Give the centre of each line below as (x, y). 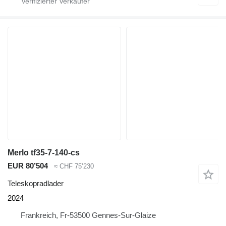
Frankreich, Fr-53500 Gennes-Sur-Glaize (88, 215)
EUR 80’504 (28, 166)
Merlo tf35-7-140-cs (44, 153)
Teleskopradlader (36, 183)
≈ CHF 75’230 (74, 166)
